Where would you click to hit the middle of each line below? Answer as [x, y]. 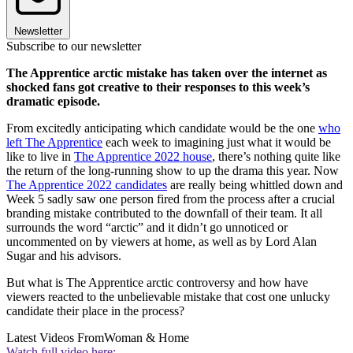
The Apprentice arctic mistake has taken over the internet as [167, 73]
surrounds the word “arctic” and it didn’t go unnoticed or [147, 228]
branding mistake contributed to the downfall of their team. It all [164, 214]
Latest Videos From [55, 338]
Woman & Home [147, 338]
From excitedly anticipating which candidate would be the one [162, 128]
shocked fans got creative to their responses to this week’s [158, 87]
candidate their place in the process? [97, 311]
